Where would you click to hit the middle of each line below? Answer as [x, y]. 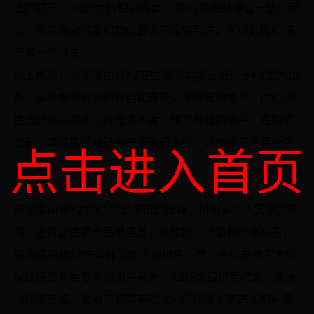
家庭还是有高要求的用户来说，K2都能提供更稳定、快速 [155, 277]
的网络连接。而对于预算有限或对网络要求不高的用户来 [154, 300]
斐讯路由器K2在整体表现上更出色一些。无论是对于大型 [155, 255]
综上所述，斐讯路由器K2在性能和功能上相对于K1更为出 [157, 75]
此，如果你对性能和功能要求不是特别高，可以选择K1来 [155, 30]
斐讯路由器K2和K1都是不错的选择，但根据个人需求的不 [157, 210]
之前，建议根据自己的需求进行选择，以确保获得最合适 [154, 143]
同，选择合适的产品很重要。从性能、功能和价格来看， [154, 232]
